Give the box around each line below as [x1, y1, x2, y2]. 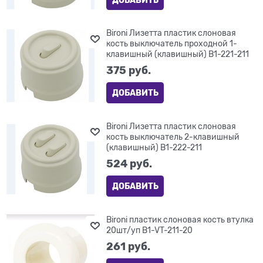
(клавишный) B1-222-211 [106, 143, 203, 153]
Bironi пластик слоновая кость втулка [106, 215, 254, 225]
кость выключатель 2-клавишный [106, 132, 240, 142]
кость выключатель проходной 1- [106, 39, 238, 49]
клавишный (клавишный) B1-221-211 [106, 49, 249, 59]
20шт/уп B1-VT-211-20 [106, 225, 193, 235]
